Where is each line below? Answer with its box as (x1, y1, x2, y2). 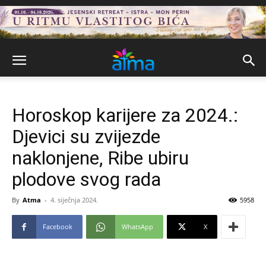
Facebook (43, 222, 72, 231)
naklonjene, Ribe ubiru (12, 147, 189, 169)
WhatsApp (122, 222, 153, 231)
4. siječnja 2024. (50, 195, 98, 204)
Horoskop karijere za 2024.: (12, 104, 238, 126)
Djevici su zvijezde (12, 125, 160, 148)
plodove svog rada (12, 168, 161, 191)
